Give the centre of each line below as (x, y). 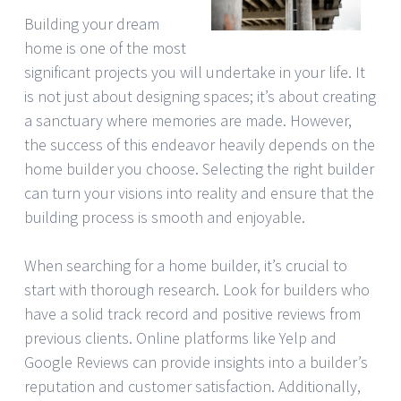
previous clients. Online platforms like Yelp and (180, 337)
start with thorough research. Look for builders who (197, 289)
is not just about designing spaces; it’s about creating (200, 96)
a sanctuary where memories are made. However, (188, 120)
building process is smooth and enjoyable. (165, 217)
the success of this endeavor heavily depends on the (200, 144)
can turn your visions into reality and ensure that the (199, 192)
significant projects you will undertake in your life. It (195, 72)
